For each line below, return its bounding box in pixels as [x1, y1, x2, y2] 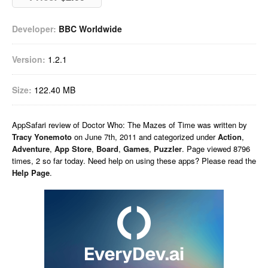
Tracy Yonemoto [12, 131, 72, 142]
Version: [12, 53, 45, 65]
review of [48, 119, 82, 130]
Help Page [12, 167, 50, 178]
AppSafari [12, 119, 48, 130]
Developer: [12, 23, 56, 35]
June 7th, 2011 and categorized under [85, 131, 218, 142]
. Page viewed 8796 [182, 143, 250, 154]
